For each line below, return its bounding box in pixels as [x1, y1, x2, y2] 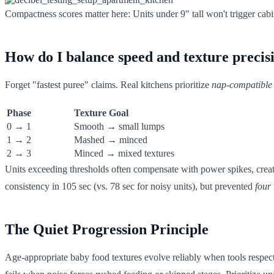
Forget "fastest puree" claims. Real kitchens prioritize [5, 79, 212, 90]
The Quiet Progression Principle [5, 221, 209, 237]
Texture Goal [74, 107, 128, 118]
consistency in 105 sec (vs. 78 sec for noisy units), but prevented [5, 180, 255, 191]
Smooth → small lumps [74, 120, 165, 131]
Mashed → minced [74, 134, 147, 145]
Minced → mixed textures [74, 147, 174, 158]
